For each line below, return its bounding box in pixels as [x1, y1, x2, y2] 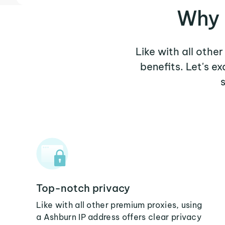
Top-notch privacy [36, 182, 130, 194]
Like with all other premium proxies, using [36, 200, 202, 210]
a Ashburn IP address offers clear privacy [36, 212, 202, 222]
